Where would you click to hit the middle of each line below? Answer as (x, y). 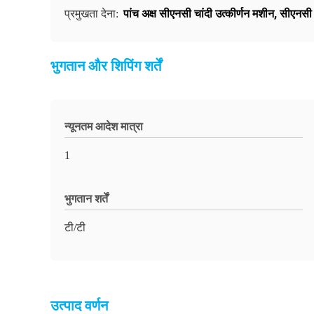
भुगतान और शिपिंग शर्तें (106, 66)
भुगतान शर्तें (86, 199)
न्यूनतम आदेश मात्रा (104, 127)
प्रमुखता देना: (93, 14)
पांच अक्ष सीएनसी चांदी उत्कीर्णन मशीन (199, 14)
